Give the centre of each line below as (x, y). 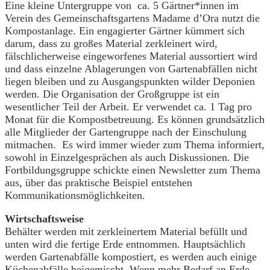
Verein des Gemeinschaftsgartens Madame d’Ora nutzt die (132, 18)
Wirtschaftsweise (44, 218)
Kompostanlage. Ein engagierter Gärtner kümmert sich (125, 30)
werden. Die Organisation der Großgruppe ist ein (112, 94)
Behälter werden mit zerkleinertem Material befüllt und (126, 231)
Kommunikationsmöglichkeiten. (75, 195)
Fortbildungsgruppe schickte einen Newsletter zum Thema (133, 170)
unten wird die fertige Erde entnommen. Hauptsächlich (125, 244)
